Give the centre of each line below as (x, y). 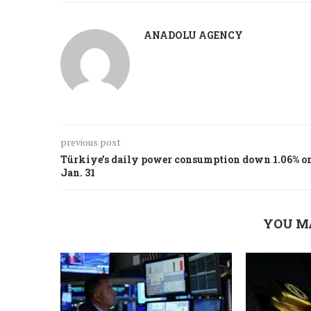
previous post (91, 142)
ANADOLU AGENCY (193, 35)
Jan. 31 (78, 172)
